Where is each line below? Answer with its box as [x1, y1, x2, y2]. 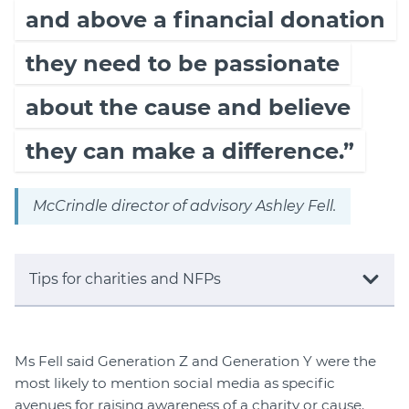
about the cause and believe [26, 94, 351, 121]
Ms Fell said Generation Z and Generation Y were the [15, 352, 376, 371]
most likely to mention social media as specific [15, 374, 335, 393]
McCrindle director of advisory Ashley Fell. [33, 197, 336, 215]
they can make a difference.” [26, 138, 354, 165]
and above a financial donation [26, 6, 385, 34]
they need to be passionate [26, 50, 340, 78]
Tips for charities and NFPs [29, 270, 221, 288]
